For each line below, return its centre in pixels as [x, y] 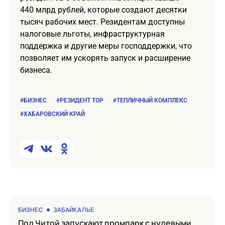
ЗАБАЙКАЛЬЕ [73, 209]
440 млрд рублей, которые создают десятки [103, 10]
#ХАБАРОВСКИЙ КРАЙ [52, 114]
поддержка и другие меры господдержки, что [106, 46]
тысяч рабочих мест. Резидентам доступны [102, 22]
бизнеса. [36, 70]
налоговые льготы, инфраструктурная [92, 34]
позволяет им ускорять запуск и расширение [105, 58]
